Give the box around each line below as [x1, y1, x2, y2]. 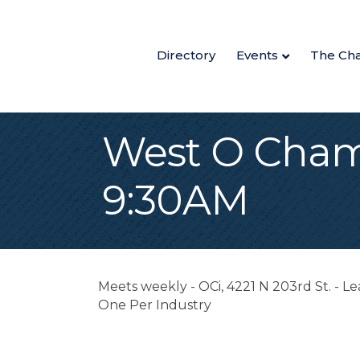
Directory [156, 47, 215, 63]
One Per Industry [98, 297, 211, 313]
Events [235, 47, 278, 63]
